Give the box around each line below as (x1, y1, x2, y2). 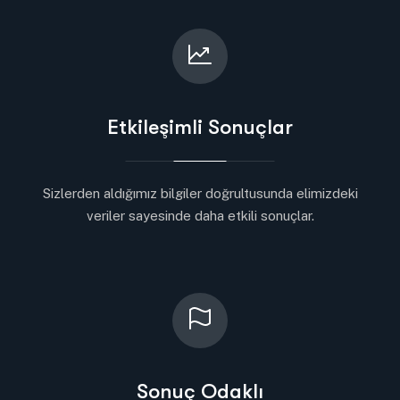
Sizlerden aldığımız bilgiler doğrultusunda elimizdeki (42, 186, 358, 201)
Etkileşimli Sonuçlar (107, 115, 293, 139)
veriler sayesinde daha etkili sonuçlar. (86, 208, 314, 223)
